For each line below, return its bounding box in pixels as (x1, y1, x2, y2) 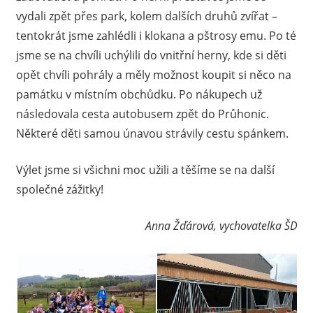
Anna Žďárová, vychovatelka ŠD (145, 217, 298, 233)
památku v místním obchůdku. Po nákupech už (15, 86, 262, 102)
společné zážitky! (15, 181, 103, 197)
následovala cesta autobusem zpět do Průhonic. (15, 105, 269, 122)
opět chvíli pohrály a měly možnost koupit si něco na (15, 66, 291, 82)
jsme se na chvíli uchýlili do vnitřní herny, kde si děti (15, 47, 286, 63)
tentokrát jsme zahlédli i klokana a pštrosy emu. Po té (15, 27, 296, 43)
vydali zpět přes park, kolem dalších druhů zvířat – (15, 8, 277, 24)
